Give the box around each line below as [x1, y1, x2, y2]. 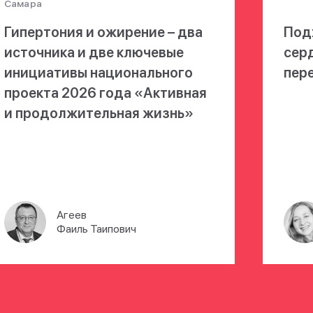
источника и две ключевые [4, 44, 184, 61]
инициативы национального [4, 64, 193, 82]
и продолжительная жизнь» [4, 105, 194, 122]
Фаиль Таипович [57, 222, 136, 236]
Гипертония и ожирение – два [4, 24, 203, 41]
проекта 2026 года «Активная [4, 85, 207, 102]
